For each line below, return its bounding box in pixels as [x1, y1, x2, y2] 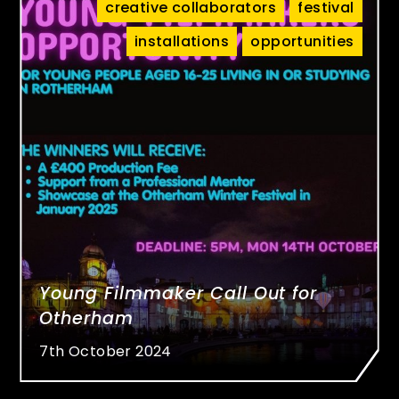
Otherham [39, 306, 134, 330]
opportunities [250, 31, 354, 52]
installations [134, 31, 229, 52]
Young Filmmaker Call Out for [39, 281, 318, 305]
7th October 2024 [39, 341, 172, 362]
